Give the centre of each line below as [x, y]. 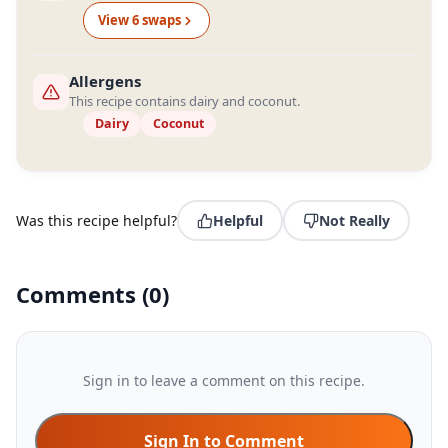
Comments [79, 294]
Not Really [354, 220]
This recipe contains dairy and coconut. [184, 101]
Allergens [105, 81]
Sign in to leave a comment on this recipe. [224, 380]
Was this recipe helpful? [96, 220]
